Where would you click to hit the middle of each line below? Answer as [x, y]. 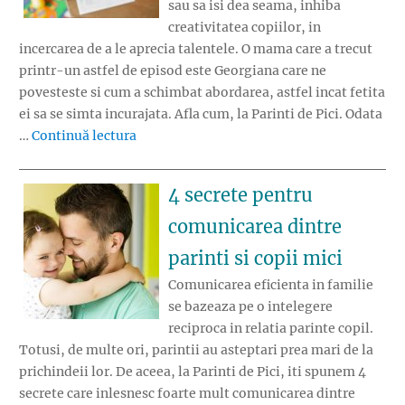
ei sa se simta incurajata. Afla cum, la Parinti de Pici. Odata [201, 114]
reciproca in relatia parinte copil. [271, 328]
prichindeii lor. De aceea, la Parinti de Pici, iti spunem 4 [193, 371]
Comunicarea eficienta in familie [271, 284]
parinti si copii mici [255, 258]
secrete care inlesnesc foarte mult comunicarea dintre [187, 393]
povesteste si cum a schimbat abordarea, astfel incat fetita [202, 93]
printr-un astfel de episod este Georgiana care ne [173, 71]
